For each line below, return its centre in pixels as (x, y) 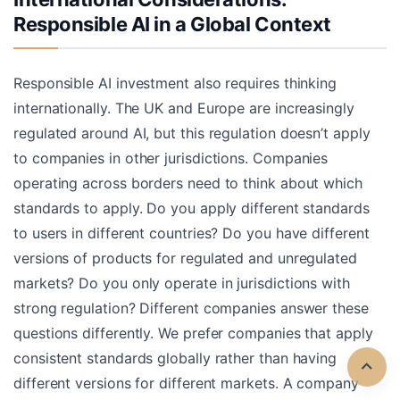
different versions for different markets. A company (186, 383)
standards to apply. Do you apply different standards (192, 208)
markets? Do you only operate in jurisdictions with (182, 283)
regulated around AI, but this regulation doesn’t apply (192, 133)
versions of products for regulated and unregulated (185, 258)
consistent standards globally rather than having (175, 358)
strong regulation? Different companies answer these (191, 308)
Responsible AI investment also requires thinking (175, 83)
